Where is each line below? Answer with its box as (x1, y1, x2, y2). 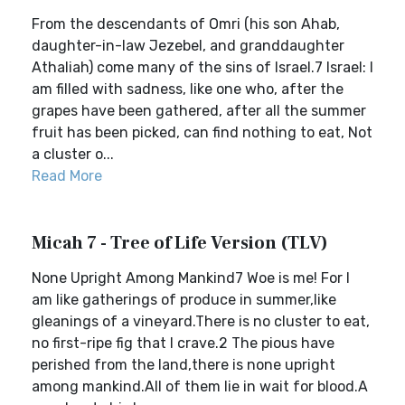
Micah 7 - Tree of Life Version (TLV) (32, 231, 328, 255)
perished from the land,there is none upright (32, 356, 335, 373)
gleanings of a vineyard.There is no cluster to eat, (32, 313, 370, 330)
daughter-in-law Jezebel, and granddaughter (32, 37, 344, 54)
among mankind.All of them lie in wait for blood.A (32, 378, 368, 395)
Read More (32, 167, 102, 184)
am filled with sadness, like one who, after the (32, 80, 344, 98)
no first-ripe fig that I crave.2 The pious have (32, 334, 334, 352)
